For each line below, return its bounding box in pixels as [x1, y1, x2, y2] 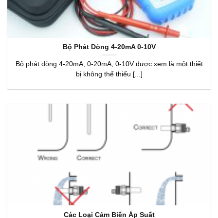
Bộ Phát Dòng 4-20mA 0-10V [62, 43, 156, 51]
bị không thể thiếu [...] [75, 71, 143, 78]
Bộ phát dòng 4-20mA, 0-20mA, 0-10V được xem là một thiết [15, 60, 203, 68]
